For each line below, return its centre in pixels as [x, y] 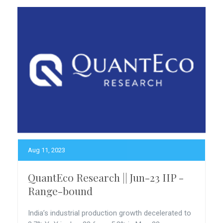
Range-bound [60, 191]
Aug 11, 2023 [47, 150]
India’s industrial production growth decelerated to [110, 213]
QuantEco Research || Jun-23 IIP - [106, 177]
